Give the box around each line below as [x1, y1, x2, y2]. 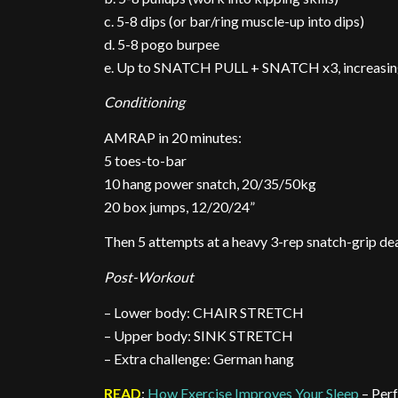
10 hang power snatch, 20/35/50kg [104, 174, 317, 192]
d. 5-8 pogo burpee [104, 35, 220, 52]
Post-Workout [104, 267, 195, 285]
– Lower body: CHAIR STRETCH [104, 303, 305, 321]
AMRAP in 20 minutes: [104, 128, 243, 146]
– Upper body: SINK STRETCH [104, 326, 294, 344]
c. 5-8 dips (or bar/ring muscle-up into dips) [104, 12, 365, 29]
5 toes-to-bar [104, 151, 187, 169]
